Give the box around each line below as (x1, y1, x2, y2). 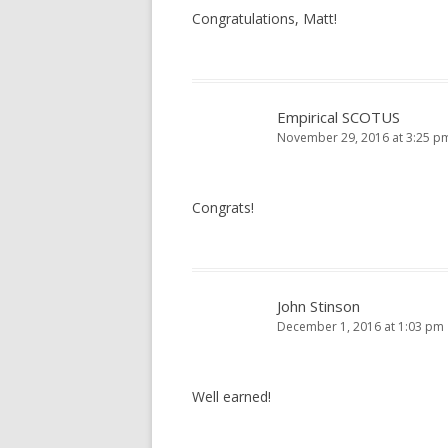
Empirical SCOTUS (277, 107, 400, 127)
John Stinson (277, 296, 360, 316)
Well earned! (192, 387, 271, 406)
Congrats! (192, 198, 254, 217)
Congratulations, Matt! (192, 9, 337, 28)
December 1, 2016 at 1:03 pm (277, 318, 444, 335)
